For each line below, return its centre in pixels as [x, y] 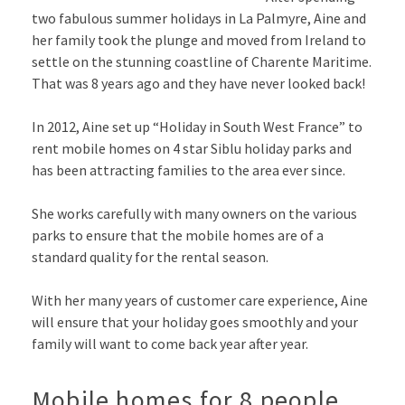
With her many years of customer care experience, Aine [200, 300]
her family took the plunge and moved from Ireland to [199, 39]
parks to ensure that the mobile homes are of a [178, 235]
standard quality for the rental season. [150, 256]
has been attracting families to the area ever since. [188, 170]
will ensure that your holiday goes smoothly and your [195, 321]
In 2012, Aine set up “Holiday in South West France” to [197, 126]
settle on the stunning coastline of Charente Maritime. [202, 61]
